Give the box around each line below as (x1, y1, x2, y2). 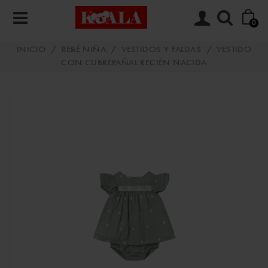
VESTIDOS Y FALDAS (121, 45, 202, 54)
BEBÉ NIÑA (61, 45, 106, 54)
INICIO (16, 45, 46, 54)
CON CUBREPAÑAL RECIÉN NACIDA (61, 59, 207, 68)
